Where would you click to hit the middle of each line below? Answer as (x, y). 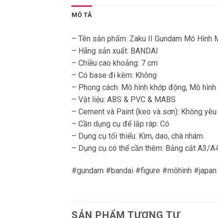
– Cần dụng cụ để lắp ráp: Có (120, 124)
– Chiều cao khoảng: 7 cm (115, 63)
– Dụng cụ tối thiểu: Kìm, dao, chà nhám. (138, 136)
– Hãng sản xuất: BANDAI (115, 51)
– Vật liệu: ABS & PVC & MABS (124, 100)
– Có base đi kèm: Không (114, 75)
